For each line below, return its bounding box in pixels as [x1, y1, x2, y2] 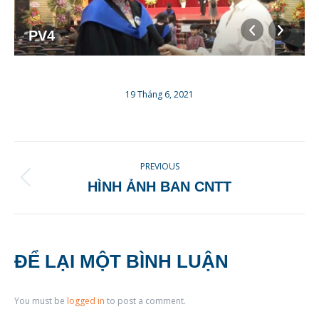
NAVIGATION [14, 169, 162, 197]
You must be [14, 294, 67, 307]
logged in [67, 294, 105, 307]
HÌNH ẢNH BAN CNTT [88, 178, 231, 194]
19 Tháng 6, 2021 [125, 88, 194, 100]
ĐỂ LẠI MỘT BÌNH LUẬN [14, 250, 229, 272]
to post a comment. [105, 294, 186, 307]
